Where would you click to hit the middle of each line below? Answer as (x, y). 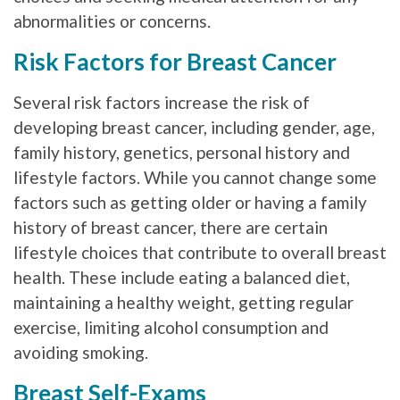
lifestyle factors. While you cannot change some (195, 177)
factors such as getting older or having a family (190, 202)
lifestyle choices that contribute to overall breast (200, 252)
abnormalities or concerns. (112, 21)
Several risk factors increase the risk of (162, 102)
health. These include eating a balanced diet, (182, 277)
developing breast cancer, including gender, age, (194, 127)
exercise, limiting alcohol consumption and (171, 327)
